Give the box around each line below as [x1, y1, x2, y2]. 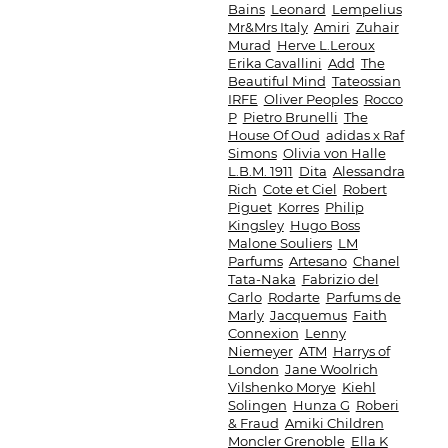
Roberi [355, 397, 399, 413]
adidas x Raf [325, 127, 404, 143]
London [227, 361, 279, 377]
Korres [277, 199, 319, 215]
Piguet [227, 199, 272, 215]
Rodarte [267, 289, 320, 305]
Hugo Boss [289, 217, 360, 233]
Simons [227, 145, 277, 161]
